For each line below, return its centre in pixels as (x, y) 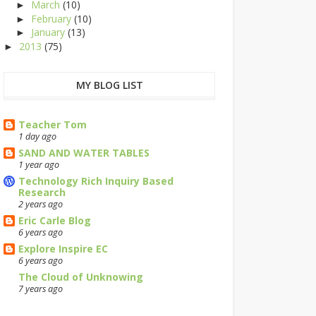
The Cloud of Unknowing (81, 277)
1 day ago (37, 136)
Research (42, 192)
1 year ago (39, 165)
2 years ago (41, 204)
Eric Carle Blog (55, 220)
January (49, 32)
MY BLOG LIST (109, 85)
